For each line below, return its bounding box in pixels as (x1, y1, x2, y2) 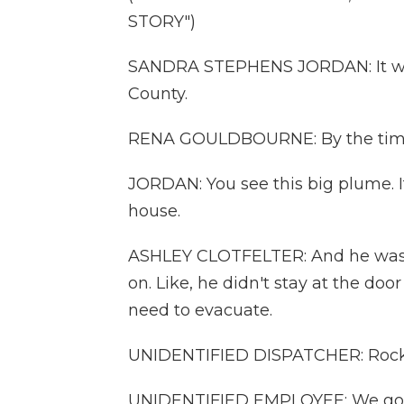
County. (128, 84, 188, 104)
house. (128, 201, 180, 221)
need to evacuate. (128, 300, 272, 320)
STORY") (128, 12, 196, 32)
